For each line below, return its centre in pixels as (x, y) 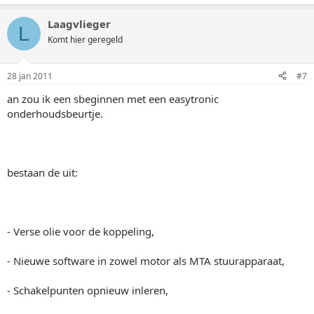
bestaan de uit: (42, 172)
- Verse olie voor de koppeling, (81, 231)
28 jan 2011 (30, 76)
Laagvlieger (79, 24)
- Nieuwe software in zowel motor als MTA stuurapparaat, (146, 260)
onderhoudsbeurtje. (55, 113)
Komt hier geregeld (85, 40)
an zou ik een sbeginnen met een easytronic (113, 98)
